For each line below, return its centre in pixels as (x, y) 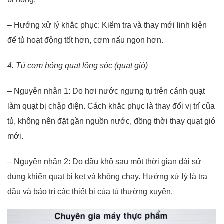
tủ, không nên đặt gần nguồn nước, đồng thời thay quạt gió (111, 121)
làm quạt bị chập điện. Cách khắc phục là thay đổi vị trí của (111, 106)
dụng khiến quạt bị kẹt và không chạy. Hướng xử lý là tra (107, 176)
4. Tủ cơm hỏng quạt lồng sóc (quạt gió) (78, 65)
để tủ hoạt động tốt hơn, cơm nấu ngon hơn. (85, 40)
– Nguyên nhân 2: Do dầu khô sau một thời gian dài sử (104, 161)
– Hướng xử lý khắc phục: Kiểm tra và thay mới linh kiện (107, 25)
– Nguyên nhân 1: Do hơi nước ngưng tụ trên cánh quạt (106, 91)
